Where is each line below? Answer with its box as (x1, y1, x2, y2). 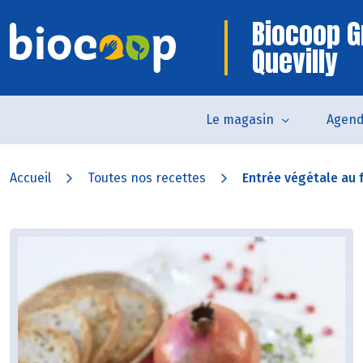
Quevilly (252, 41, 338, 82)
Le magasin (205, 112, 274, 127)
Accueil (10, 170, 51, 186)
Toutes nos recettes (88, 170, 206, 186)
